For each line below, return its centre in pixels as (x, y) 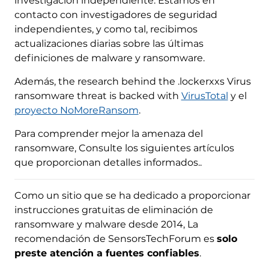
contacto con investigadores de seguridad (116, 14)
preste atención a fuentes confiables (107, 253)
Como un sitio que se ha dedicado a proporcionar (132, 195)
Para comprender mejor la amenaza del (108, 133)
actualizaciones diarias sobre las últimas (109, 43)
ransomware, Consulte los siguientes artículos (124, 148)
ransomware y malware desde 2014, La (106, 224)
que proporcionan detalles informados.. (108, 162)
